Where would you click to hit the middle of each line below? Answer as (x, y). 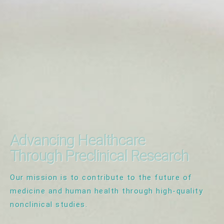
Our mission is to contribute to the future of (101, 177)
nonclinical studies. (49, 204)
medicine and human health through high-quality (106, 191)
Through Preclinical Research (99, 155)
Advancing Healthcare (78, 140)
